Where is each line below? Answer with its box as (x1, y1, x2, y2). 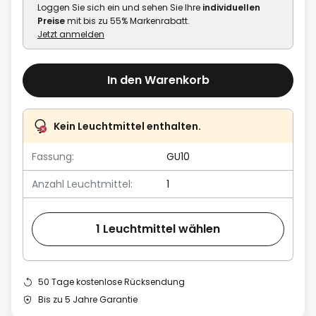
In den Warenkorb (107, 72, 209, 89)
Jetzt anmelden (37, 28, 104, 40)
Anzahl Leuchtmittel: (32, 176, 133, 191)
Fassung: (32, 149, 74, 164)
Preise (37, 14, 65, 27)
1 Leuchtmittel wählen (96, 221, 220, 238)
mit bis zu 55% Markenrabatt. (65, 14, 190, 27)
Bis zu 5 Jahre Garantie (38, 293, 138, 305)
